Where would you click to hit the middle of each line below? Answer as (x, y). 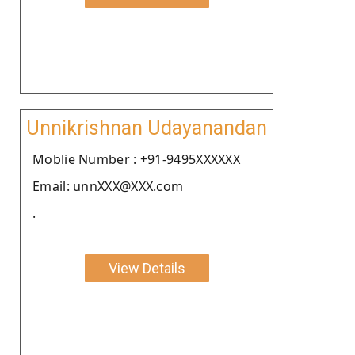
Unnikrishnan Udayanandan (147, 128)
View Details (147, 268)
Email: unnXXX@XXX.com (108, 186)
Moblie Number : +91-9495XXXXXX (136, 159)
